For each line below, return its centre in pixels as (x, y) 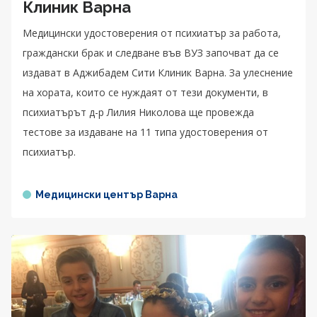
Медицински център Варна (106, 194)
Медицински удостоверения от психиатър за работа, (152, 33)
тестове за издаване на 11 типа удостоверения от (145, 132)
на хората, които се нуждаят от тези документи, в (145, 92)
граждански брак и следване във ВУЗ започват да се (151, 52)
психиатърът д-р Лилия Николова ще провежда (138, 112)
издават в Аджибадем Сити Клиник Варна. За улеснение (158, 72)
